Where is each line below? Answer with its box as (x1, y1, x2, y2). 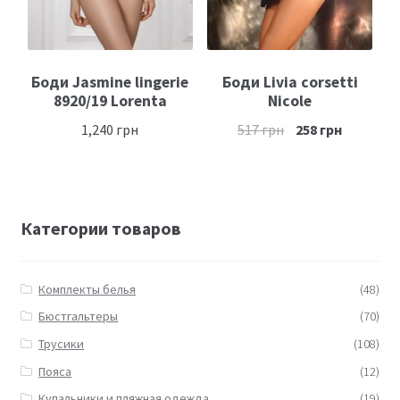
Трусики (38, 336, 85, 353)
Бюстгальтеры (38, 308, 119, 325)
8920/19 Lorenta (53, 90, 167, 111)
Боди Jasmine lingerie (31, 71, 189, 92)
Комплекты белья (38, 280, 137, 297)
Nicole (268, 90, 312, 111)
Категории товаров (20, 217, 181, 240)
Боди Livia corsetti (221, 71, 358, 92)
